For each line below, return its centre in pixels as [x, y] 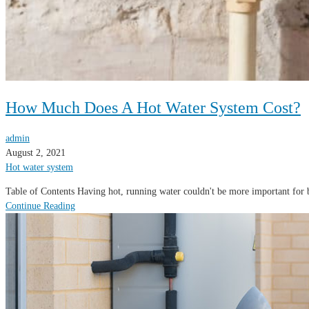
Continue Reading [40, 206]
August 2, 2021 [36, 152]
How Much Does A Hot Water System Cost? [153, 107]
